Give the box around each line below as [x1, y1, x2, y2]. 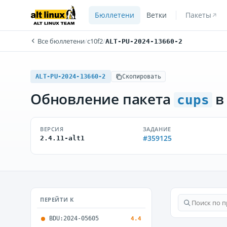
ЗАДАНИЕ [142, 125, 171, 133]
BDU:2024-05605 [49, 215, 99, 222]
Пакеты [185, 11, 211, 20]
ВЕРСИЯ [40, 125, 64, 133]
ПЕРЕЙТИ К [40, 196, 74, 203]
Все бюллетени [36, 36, 85, 46]
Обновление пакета [30, 89, 174, 108]
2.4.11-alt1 [40, 134, 85, 142]
